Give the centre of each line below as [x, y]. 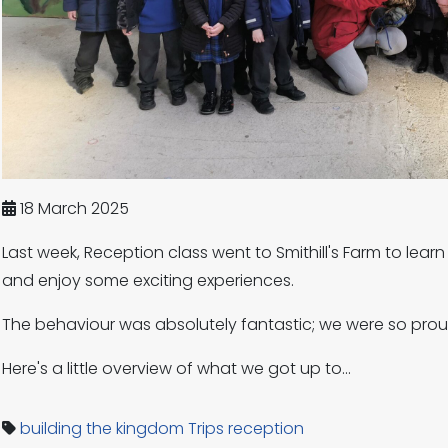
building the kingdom [102, 428]
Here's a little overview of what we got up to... [176, 368]
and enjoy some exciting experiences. [150, 280]
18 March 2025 [72, 208]
